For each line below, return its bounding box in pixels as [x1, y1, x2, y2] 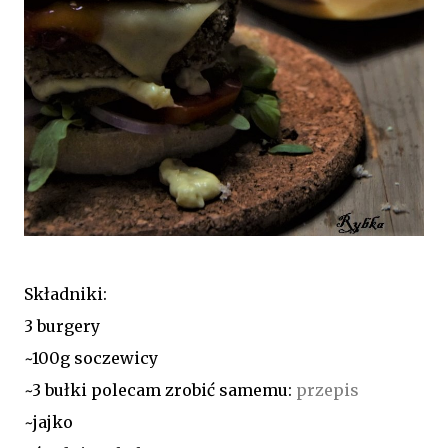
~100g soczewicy [24, 347, 158, 368]
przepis [296, 379, 359, 400]
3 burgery [24, 315, 100, 336]
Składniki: [24, 283, 107, 304]
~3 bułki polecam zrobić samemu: [24, 379, 296, 400]
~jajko [24, 411, 73, 432]
